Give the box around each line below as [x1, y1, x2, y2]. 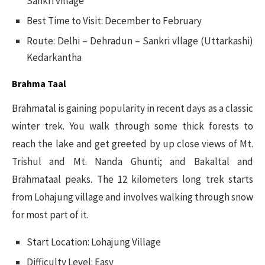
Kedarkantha [27, 50, 82, 64]
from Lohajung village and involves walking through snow [12, 190, 253, 203]
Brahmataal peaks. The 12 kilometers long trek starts [12, 172, 253, 186]
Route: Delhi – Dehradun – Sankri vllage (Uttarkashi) [27, 34, 253, 47]
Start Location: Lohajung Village [27, 235, 161, 248]
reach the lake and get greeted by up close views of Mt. [12, 137, 253, 150]
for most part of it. [12, 208, 89, 221]
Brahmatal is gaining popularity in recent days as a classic [12, 101, 253, 115]
